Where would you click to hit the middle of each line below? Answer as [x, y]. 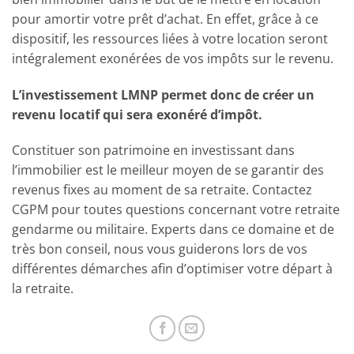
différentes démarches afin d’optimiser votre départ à [172, 269]
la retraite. [43, 289]
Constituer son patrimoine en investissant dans [153, 151]
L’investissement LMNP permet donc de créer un [163, 94]
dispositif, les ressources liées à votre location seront [170, 38]
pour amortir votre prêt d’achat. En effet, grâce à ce [165, 19]
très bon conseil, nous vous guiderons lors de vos [160, 249]
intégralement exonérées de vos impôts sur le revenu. [173, 58]
